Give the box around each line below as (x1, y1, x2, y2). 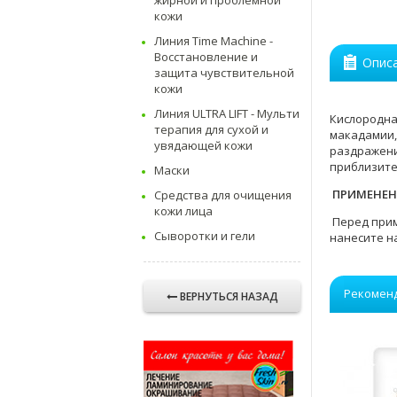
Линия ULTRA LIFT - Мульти (154, 105, 300, 121)
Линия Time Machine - (154, 33, 273, 49)
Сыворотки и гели (154, 228, 255, 244)
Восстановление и (154, 49, 258, 65)
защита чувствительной (154, 65, 294, 81)
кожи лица (154, 203, 213, 219)
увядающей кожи (154, 137, 253, 153)
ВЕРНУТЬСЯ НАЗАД (179, 289, 278, 304)
